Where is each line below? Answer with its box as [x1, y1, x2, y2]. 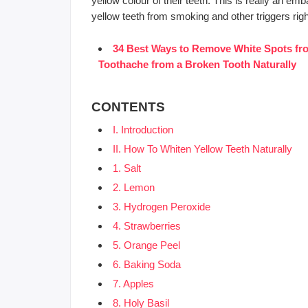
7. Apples [113, 277, 154, 289]
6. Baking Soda [113, 258, 181, 270]
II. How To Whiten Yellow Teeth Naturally [113, 142, 292, 155]
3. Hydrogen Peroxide [113, 200, 210, 212]
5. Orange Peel [113, 239, 180, 251]
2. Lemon [113, 181, 155, 193]
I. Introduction [113, 123, 173, 135]
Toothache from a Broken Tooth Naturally [98, 58, 296, 70]
